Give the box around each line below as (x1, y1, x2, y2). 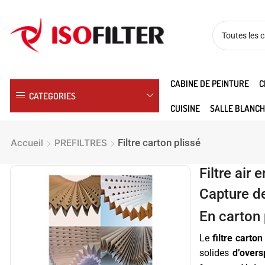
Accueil (11, 137, 43, 148)
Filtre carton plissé (118, 137, 201, 148)
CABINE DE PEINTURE (170, 77, 249, 89)
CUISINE (170, 102, 200, 114)
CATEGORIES (29, 89, 76, 102)
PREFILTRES (54, 137, 107, 148)
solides (199, 247, 232, 258)
